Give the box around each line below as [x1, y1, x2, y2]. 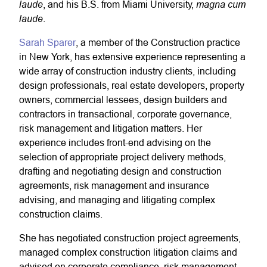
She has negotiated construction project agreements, [19, 232, 241, 243]
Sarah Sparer [19, 37, 76, 48]
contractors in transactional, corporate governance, [19, 108, 232, 119]
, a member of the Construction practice [76, 37, 240, 48]
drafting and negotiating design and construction [19, 166, 222, 176]
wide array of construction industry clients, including [19, 66, 236, 76]
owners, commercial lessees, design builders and [19, 94, 227, 105]
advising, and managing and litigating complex [19, 194, 215, 205]
